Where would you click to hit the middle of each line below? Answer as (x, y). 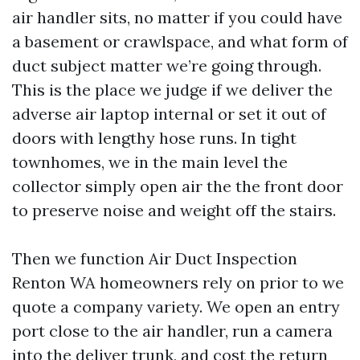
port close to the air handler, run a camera (172, 331)
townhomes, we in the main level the (150, 162)
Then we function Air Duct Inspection (155, 258)
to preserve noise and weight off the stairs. (174, 210)
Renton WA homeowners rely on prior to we (178, 282)
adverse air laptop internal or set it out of (169, 114)
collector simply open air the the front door (178, 186)
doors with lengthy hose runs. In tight (154, 138)
